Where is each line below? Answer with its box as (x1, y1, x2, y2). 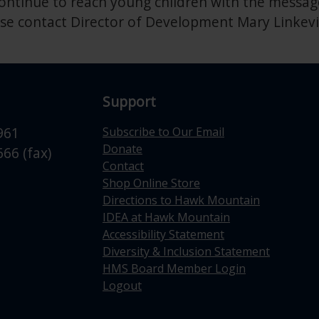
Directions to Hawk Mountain (103, 192, 260, 208)
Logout (103, 278, 142, 293)
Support (103, 92, 156, 111)
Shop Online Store (103, 175, 200, 191)
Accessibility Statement (103, 226, 224, 242)
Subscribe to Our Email (103, 124, 224, 140)
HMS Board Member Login (103, 261, 246, 276)
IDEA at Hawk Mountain (103, 209, 230, 225)
